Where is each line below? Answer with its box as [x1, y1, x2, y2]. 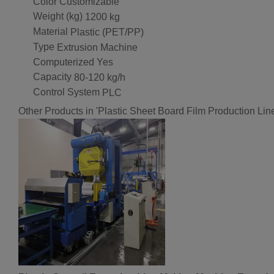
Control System [33, 87, 100, 98]
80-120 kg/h [74, 72, 125, 83]
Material [33, 26, 68, 37]
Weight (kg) [33, 11, 83, 22]
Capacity [33, 72, 72, 83]
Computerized [33, 56, 94, 67]
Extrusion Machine [57, 42, 138, 53]
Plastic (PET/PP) [70, 26, 144, 37]
